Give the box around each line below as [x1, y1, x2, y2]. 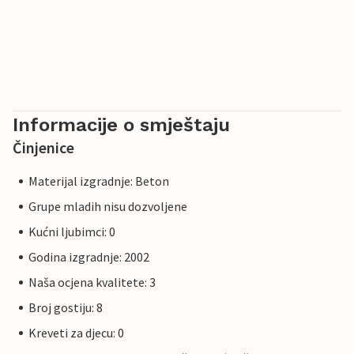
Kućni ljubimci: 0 [28, 224, 115, 240]
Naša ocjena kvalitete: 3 [28, 274, 156, 291]
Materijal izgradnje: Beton [28, 173, 169, 190]
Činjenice [13, 137, 74, 158]
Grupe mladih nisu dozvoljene [28, 198, 187, 215]
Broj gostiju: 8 [28, 299, 103, 316]
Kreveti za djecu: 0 [28, 325, 124, 341]
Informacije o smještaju [13, 114, 230, 137]
